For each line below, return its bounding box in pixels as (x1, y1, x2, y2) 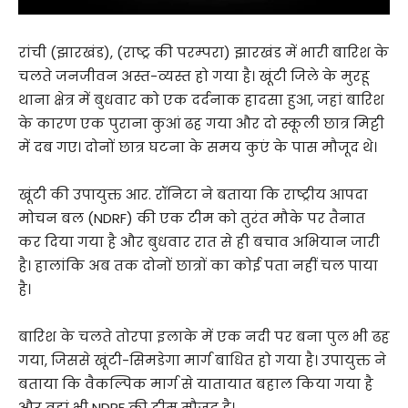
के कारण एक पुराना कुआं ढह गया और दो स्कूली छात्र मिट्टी (18, 113, 384, 133)
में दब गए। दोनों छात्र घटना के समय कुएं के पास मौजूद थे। (18, 137, 377, 157)
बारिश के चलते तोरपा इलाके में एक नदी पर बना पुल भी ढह (18, 326, 390, 346)
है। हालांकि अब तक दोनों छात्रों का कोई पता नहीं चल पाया (18, 255, 378, 275)
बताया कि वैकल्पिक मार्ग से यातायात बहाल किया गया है (18, 373, 373, 393)
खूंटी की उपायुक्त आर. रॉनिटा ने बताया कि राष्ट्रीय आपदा (18, 184, 368, 204)
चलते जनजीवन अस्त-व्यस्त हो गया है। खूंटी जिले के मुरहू (18, 66, 370, 86)
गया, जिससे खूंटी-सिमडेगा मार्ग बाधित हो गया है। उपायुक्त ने (18, 350, 386, 370)
